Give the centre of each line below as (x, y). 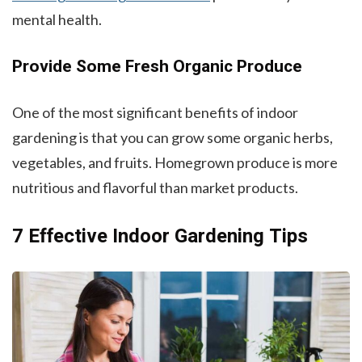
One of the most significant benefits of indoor (155, 112)
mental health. (57, 19)
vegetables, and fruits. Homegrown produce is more (175, 162)
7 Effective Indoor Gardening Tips (160, 236)
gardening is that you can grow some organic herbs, (173, 137)
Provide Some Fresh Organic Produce (157, 66)
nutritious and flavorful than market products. (156, 187)
